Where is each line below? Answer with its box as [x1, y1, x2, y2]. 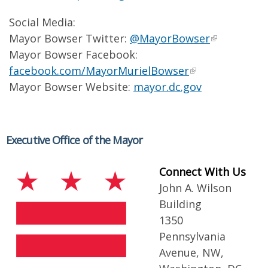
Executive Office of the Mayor [6, 133, 142, 147]
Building [159, 197, 202, 211]
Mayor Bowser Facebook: [9, 47, 138, 62]
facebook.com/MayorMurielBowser [9, 63, 189, 78]
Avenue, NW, [159, 245, 224, 260]
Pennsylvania [159, 229, 226, 243]
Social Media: [9, 15, 78, 29]
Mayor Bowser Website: [9, 80, 133, 94]
